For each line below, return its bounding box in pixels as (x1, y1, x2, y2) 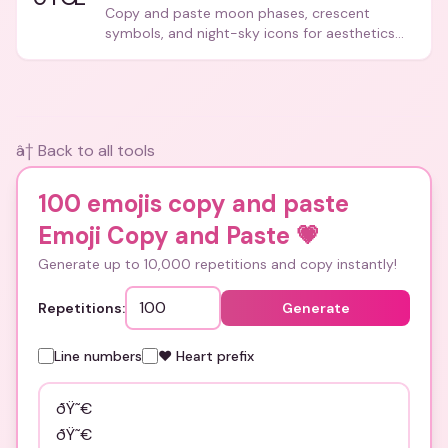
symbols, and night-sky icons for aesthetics (105, 24, 395, 42)
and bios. (105, 44, 165, 62)
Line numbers (54, 347, 142, 365)
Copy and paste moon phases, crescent (105, 4, 370, 22)
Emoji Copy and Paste (38, 220, 290, 251)
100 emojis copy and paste (38, 188, 349, 219)
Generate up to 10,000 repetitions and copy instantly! (38, 255, 397, 273)
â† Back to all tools (16, 140, 155, 161)
